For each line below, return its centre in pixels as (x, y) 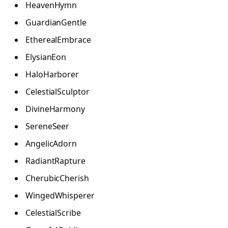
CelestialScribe (53, 213)
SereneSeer (48, 126)
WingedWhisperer (60, 196)
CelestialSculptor (58, 92)
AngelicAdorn (51, 144)
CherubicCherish (57, 178)
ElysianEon (46, 57)
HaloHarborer (52, 75)
